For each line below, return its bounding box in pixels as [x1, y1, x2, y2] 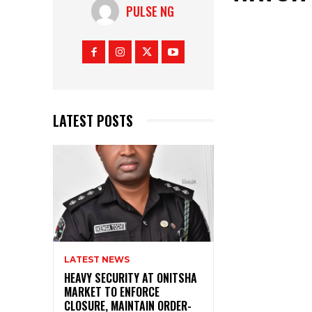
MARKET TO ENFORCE [64, 283, 159, 300]
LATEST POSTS [53, 109, 133, 131]
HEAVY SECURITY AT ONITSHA [64, 269, 197, 286]
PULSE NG [125, 1, 174, 20]
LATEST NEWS [64, 253, 130, 265]
